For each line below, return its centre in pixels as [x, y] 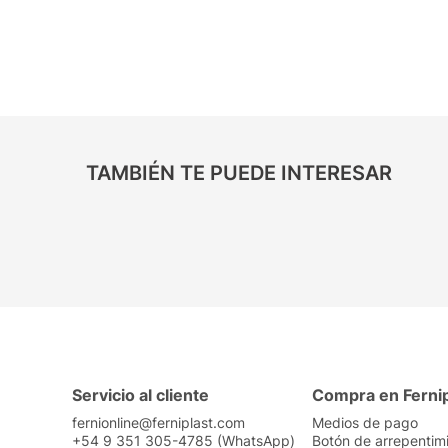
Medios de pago [365, 422]
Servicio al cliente [140, 395]
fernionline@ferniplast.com [158, 422]
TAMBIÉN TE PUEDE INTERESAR [239, 173]
